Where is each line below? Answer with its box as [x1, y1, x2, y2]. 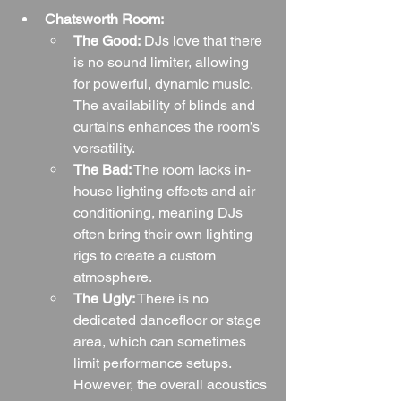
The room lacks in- [132, 160, 251, 178]
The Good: [73, 31, 141, 49]
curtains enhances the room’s [73, 117, 263, 135]
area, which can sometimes [73, 332, 250, 350]
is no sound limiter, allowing [73, 53, 252, 71]
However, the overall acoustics [73, 375, 270, 393]
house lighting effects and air [73, 182, 259, 200]
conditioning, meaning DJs [73, 203, 246, 221]
